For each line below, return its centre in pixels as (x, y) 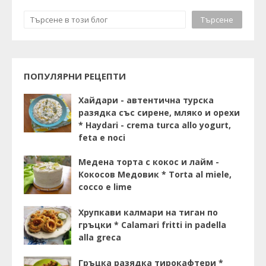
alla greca (100, 237)
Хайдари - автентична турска (146, 100)
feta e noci (102, 137)
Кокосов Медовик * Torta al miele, (155, 174)
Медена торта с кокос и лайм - (149, 161)
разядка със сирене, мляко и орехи (159, 112)
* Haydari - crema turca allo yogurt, (155, 125)
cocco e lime (105, 186)
